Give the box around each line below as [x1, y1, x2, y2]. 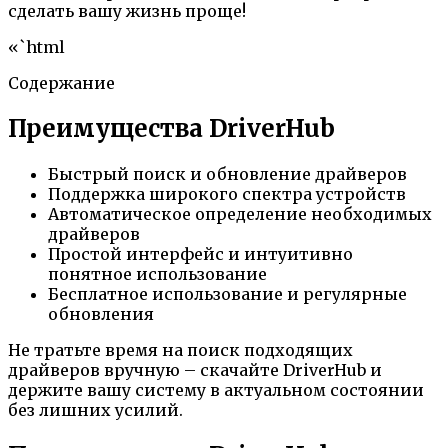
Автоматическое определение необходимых [48, 203, 432, 224]
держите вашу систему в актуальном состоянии [8, 379, 424, 400]
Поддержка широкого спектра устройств [48, 183, 406, 204]
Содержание [8, 72, 115, 93]
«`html [8, 36, 65, 57]
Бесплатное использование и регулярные [48, 283, 407, 304]
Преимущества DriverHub [8, 112, 335, 144]
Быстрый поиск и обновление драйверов [48, 163, 407, 184]
